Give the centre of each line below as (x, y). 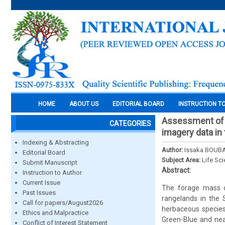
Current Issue (41, 183)
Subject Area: (182, 160)
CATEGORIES (130, 124)
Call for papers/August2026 (63, 203)
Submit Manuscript (50, 162)
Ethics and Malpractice (55, 213)
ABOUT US (84, 104)
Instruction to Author (52, 173)
